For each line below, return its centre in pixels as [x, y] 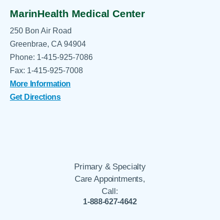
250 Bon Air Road [41, 30]
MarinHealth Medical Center [77, 13]
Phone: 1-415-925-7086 [52, 57]
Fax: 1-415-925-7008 [47, 70]
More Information [40, 83]
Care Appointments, [110, 179]
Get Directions [35, 96]
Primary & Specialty [110, 166]
